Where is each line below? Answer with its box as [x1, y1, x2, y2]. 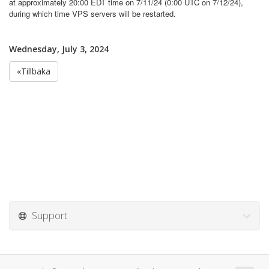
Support [27, 208, 67, 222]
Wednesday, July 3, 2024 [9, 43, 109, 55]
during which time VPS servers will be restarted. [9, 8, 176, 19]
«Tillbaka [17, 65, 50, 77]
